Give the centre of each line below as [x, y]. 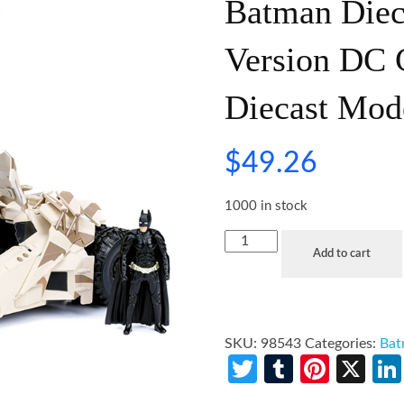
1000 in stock [266, 207]
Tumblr [338, 368]
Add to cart [341, 253]
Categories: [343, 343]
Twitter [303, 368]
